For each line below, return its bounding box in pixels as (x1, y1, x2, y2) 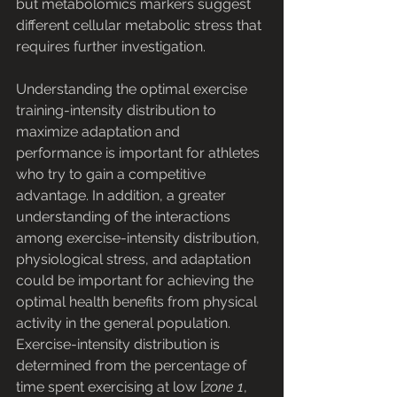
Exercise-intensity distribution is (16, 336, 223, 354)
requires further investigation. (16, 38, 206, 56)
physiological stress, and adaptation (16, 251, 254, 269)
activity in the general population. (16, 315, 234, 332)
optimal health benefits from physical (16, 293, 261, 311)
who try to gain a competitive (16, 166, 209, 183)
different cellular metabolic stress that (16, 17, 265, 35)
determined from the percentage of (16, 357, 250, 375)
